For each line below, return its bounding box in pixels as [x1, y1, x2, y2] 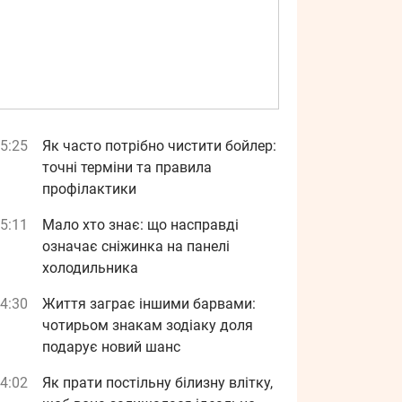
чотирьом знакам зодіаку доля [42, 317, 253, 334]
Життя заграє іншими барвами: [42, 295, 256, 312]
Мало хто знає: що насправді [42, 216, 239, 233]
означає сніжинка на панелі [42, 238, 230, 255]
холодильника [42, 259, 138, 276]
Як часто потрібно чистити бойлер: [42, 137, 276, 154]
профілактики [42, 180, 136, 197]
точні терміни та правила [42, 159, 212, 176]
